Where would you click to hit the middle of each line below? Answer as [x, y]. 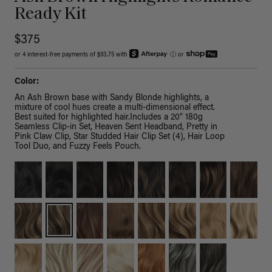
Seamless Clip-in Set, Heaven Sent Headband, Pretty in [116, 128]
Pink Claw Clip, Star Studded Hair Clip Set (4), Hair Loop [120, 138]
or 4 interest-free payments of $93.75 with [72, 56]
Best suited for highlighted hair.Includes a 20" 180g [109, 118]
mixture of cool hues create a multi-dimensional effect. [115, 108]
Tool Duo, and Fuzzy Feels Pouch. [78, 147]
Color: [28, 82]
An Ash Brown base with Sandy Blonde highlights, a [112, 99]
